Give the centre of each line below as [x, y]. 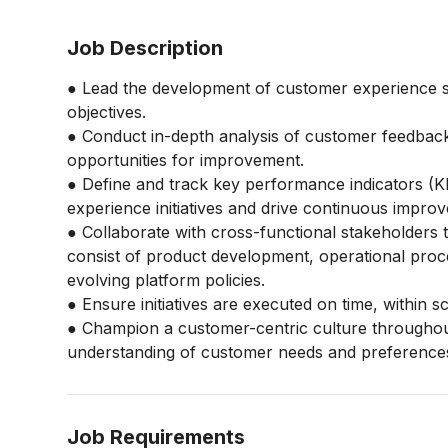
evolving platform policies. [166, 280]
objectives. [107, 112]
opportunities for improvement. [186, 160]
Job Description [145, 48]
